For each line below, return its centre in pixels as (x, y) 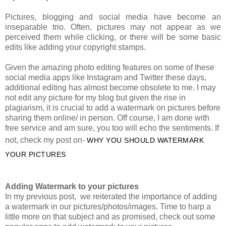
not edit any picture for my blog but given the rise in (95, 97)
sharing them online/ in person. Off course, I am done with (107, 118)
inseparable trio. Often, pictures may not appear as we (113, 27)
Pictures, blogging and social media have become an (113, 17)
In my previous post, (41, 196)
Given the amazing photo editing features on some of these (110, 67)
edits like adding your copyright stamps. (75, 47)
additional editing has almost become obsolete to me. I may (110, 87)
